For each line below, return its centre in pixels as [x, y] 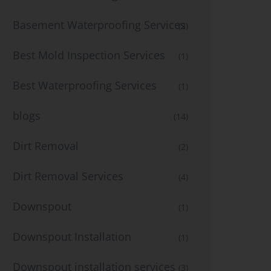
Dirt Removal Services [68, 176]
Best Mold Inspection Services [89, 55]
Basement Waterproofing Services [99, 25]
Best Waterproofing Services [85, 85]
